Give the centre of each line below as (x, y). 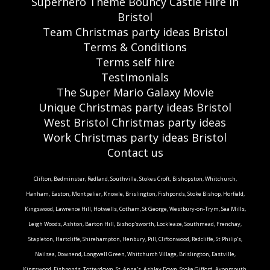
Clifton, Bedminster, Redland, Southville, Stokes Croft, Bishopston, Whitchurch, (135, 178)
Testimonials (135, 77)
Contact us (135, 152)
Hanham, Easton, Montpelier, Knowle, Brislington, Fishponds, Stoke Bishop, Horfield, (135, 193)
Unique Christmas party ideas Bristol (135, 107)
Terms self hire (135, 62)
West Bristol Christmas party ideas (135, 122)
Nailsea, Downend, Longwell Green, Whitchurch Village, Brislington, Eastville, (135, 254)
